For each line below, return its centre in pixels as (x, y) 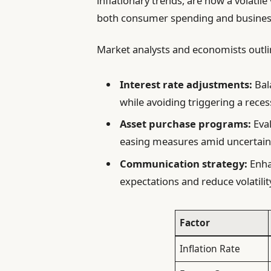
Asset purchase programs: (186, 124)
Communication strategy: (184, 163)
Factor (195, 223)
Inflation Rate (210, 249)
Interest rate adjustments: (186, 85)
